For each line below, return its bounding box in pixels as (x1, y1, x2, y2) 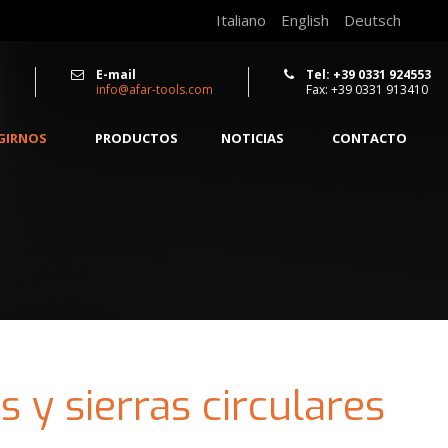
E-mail (96, 66, 136, 83)
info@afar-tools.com (96, 81, 213, 98)
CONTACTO (332, 129, 407, 147)
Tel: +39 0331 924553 (306, 66, 431, 83)
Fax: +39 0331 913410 (306, 81, 428, 98)
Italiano (216, 10, 266, 30)
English (281, 10, 329, 30)
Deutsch (344, 10, 401, 30)
